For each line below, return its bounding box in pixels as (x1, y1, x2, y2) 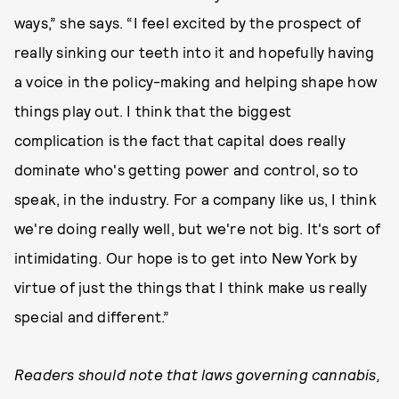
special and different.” (14, 306, 170, 325)
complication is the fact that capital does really (14, 130, 346, 149)
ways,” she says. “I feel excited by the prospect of (14, 12, 362, 31)
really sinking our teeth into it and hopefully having (14, 42, 375, 61)
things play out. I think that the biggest (14, 101, 292, 119)
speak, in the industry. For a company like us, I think (14, 189, 377, 208)
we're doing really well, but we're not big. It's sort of (14, 218, 381, 237)
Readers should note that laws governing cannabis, (14, 364, 380, 383)
